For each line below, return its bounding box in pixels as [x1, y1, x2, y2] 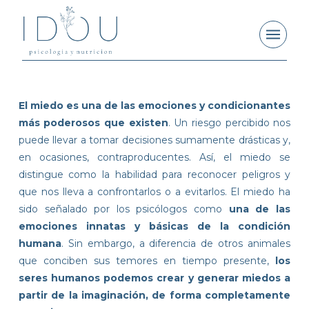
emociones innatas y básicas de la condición [18, 219, 291, 232]
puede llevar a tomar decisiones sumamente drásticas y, [18, 133, 291, 146]
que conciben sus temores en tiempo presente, [18, 254, 276, 267]
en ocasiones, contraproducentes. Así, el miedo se [18, 150, 291, 163]
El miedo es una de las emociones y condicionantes [18, 99, 291, 112]
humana [18, 237, 61, 250]
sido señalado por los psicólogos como [18, 202, 229, 215]
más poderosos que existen [18, 116, 168, 129]
